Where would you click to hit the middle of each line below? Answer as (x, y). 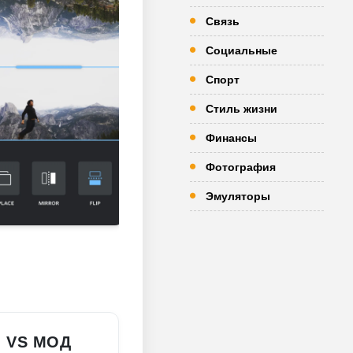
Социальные (242, 50)
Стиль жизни (242, 109)
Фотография (241, 167)
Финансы (231, 138)
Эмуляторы (238, 196)
